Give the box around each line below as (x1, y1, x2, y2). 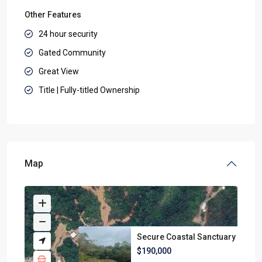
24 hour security (39, 29, 98, 39)
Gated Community (39, 47, 106, 57)
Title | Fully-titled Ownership (39, 85, 140, 95)
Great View (39, 66, 79, 76)
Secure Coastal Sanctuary (137, 232, 236, 242)
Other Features (25, 9, 81, 19)
